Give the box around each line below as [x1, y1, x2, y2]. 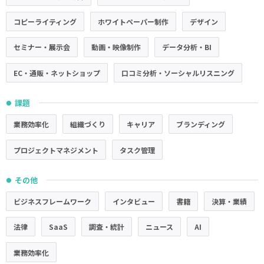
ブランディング [176, 119, 225, 130]
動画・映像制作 [91, 42, 141, 52]
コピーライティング [14, 16, 77, 27]
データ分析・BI [162, 42, 212, 52]
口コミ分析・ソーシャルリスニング [121, 67, 235, 78]
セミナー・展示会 [14, 42, 70, 52]
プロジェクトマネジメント [14, 144, 98, 155]
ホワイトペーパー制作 [98, 16, 169, 27]
